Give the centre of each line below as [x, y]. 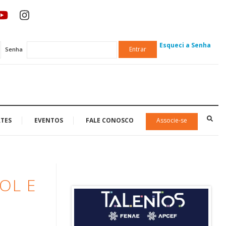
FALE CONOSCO [110, 120]
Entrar [138, 49]
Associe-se [172, 120]
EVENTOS [49, 120]
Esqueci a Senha [185, 45]
